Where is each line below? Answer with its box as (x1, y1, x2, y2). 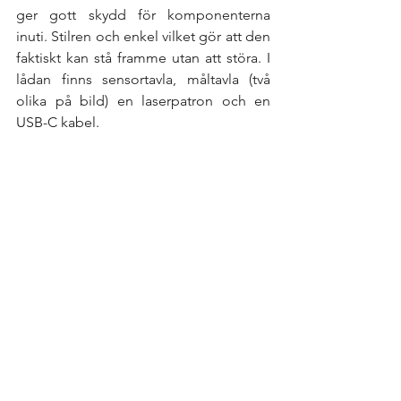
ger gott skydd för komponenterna (16, 6, 270, 24)
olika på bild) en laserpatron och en (16, 92, 270, 110)
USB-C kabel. (16, 114, 103, 132)
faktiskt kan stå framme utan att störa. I (16, 49, 270, 67)
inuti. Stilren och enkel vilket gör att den (16, 28, 270, 46)
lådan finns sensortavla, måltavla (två (16, 71, 270, 89)
